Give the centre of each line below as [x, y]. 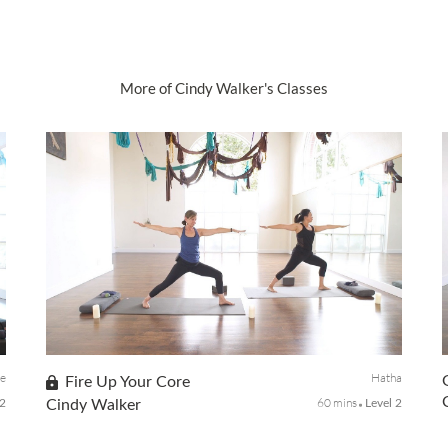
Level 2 [383, 402]
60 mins [338, 402]
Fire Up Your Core [128, 382]
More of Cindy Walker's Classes [224, 87]
